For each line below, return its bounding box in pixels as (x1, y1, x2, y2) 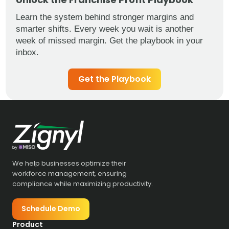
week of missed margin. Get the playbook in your (16, 35, 203, 45)
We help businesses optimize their (12, 158, 126, 168)
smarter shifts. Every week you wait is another (16, 24, 194, 34)
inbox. (16, 47, 39, 57)
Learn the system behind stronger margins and (16, 12, 194, 22)
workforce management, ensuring (12, 168, 127, 178)
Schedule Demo (21, 203, 80, 214)
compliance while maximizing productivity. (12, 178, 153, 189)
